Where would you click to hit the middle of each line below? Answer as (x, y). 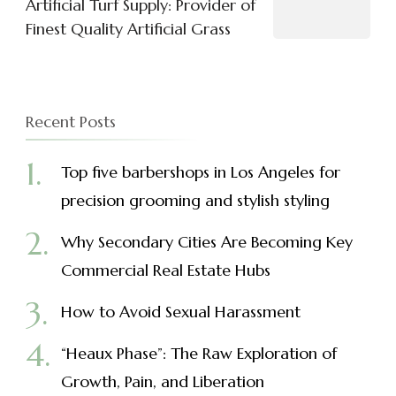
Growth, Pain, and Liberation (163, 382)
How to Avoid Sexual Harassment (181, 312)
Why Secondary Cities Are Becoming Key (207, 242)
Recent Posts (71, 122)
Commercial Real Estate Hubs (166, 270)
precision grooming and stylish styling (195, 201)
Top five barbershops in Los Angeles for (201, 172)
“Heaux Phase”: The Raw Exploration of (199, 354)
